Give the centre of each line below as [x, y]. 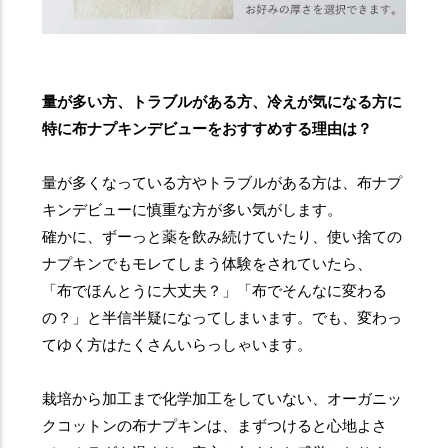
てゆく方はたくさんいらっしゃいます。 [177, 345]
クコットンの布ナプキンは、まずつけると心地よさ [215, 426]
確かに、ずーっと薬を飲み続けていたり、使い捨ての [222, 237]
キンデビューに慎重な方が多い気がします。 [192, 210]
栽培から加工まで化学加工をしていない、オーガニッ [222, 399]
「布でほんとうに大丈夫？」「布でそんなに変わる [215, 291]
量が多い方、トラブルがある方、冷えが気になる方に [222, 102]
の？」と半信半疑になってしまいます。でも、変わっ [222, 318]
